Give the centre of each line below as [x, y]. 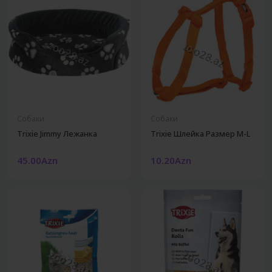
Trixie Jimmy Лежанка [57, 133]
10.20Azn [171, 160]
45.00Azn [37, 160]
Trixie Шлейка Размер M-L [200, 133]
